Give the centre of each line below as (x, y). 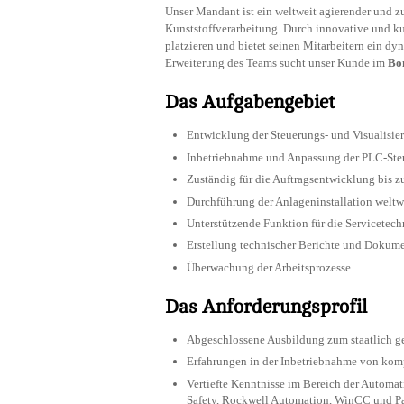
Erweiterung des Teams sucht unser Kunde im (276, 63)
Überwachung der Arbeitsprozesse (269, 267)
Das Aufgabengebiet (250, 103)
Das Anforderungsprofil (266, 307)
